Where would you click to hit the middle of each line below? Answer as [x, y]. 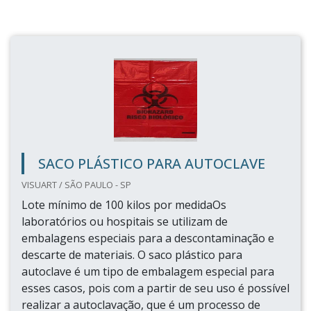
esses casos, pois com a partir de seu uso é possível [155, 288]
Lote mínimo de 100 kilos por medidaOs [124, 205]
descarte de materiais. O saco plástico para [132, 255]
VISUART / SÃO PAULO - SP [76, 185]
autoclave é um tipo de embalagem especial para [148, 271]
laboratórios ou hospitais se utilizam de [125, 221]
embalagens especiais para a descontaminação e [148, 238]
